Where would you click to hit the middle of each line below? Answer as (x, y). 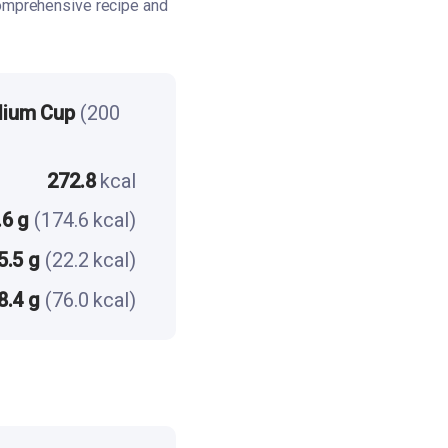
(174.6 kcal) (85, 220)
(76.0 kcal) (90, 300)
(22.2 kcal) (90, 260)
